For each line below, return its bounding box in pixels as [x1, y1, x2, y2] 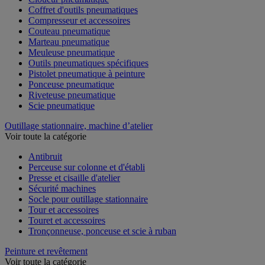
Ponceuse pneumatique [28, 79, 114, 89]
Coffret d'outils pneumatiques [28, 4, 138, 15]
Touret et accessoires [28, 215, 105, 225]
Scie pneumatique [28, 100, 95, 111]
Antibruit [28, 151, 62, 161]
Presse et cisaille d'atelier [28, 172, 120, 183]
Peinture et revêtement [5, 245, 88, 256]
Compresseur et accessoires [28, 15, 130, 25]
